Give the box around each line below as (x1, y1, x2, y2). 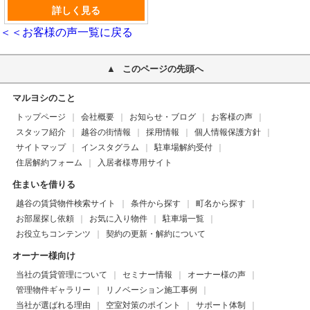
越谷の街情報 (80, 127, 131, 137)
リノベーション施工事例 (105, 284, 197, 295)
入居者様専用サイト (97, 157, 172, 167)
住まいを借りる (12, 179, 75, 190)
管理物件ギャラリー (15, 284, 91, 295)
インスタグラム (80, 142, 139, 152)
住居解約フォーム (15, 157, 82, 167)
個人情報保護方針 (194, 127, 261, 137)
